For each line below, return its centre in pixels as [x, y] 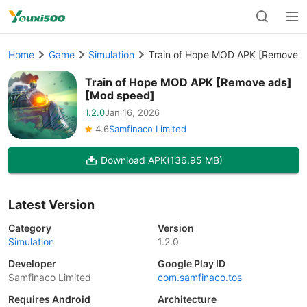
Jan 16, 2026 [132, 112]
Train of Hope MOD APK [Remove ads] [188, 82]
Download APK [133, 160]
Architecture [187, 299]
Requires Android [49, 299]
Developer [32, 263]
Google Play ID [192, 263]
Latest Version [51, 205]
